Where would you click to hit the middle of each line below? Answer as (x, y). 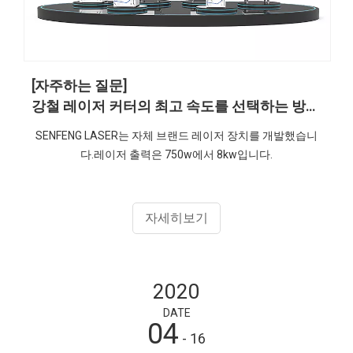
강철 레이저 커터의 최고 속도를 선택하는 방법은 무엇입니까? (310, 106)
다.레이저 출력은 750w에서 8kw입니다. (176, 154)
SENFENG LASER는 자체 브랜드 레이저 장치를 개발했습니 (176, 135)
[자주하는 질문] (79, 85)
